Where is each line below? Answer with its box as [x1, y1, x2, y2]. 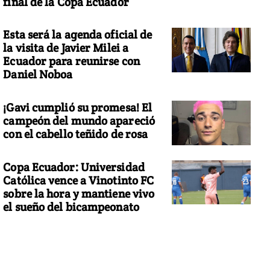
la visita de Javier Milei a [3, 40, 129, 55]
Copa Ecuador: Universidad [3, 159, 145, 174]
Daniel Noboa [3, 67, 73, 82]
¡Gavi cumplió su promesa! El [3, 99, 152, 115]
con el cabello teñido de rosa [3, 126, 148, 141]
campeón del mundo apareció [3, 113, 155, 128]
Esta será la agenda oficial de [3, 27, 152, 42]
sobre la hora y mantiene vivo [3, 186, 155, 201]
